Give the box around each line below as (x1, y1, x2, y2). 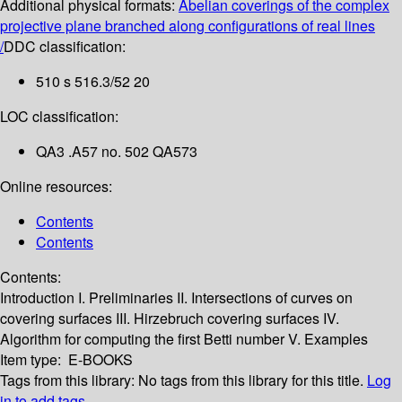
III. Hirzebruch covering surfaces (116, 308, 323, 329)
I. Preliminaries (78, 287, 177, 309)
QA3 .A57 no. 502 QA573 (36, 141, 197, 162)
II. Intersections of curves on (177, 287, 353, 309)
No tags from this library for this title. (138, 370, 363, 391)
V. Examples (288, 328, 368, 350)
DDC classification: (4, 36, 126, 57)
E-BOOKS (68, 349, 133, 371)
